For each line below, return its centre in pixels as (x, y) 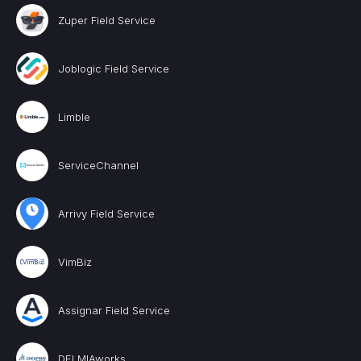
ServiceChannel (98, 165)
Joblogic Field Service (114, 68)
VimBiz (75, 262)
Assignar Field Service (114, 310)
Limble (74, 117)
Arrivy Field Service (106, 214)
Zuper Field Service (107, 20)
